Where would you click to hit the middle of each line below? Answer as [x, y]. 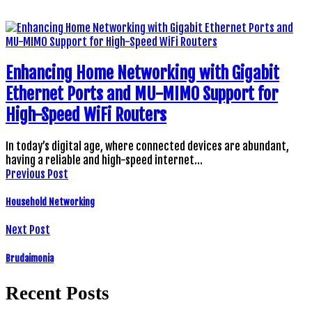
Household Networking [50, 202]
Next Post [28, 230]
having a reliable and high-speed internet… [104, 160]
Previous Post [37, 174]
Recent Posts [57, 293]
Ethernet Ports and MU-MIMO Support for [142, 94]
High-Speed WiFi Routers [86, 115]
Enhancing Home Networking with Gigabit [142, 73]
